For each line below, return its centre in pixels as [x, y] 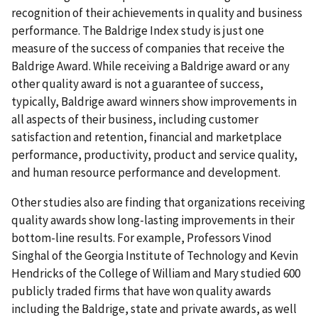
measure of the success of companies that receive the [148, 48]
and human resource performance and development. [146, 172]
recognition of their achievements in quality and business [157, 12]
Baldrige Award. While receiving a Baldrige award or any [150, 66]
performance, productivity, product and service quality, [154, 154]
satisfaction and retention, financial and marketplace [147, 137]
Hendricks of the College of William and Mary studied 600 [156, 273]
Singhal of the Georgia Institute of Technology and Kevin [155, 255]
